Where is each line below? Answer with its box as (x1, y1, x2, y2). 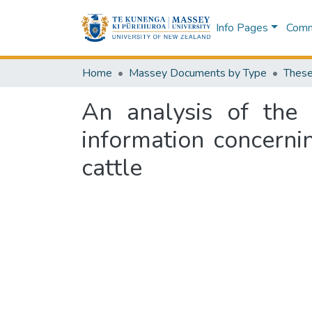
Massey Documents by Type (129, 65, 267, 81)
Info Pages (215, 20, 268, 36)
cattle (81, 152, 142, 184)
